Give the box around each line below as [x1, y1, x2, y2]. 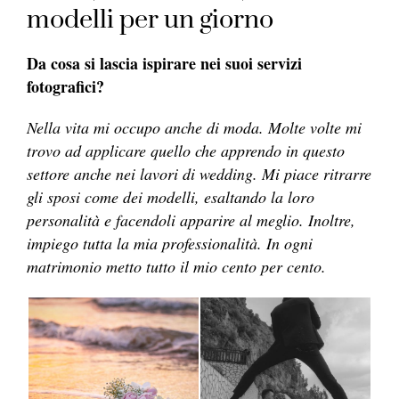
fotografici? [27, 75, 104, 99]
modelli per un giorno [27, 4, 273, 37]
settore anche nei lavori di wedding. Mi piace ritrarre [27, 163, 371, 185]
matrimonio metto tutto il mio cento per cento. [27, 256, 331, 278]
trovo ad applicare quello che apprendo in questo [27, 140, 345, 162]
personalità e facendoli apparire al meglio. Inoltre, [27, 209, 355, 232]
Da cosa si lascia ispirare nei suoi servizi [27, 52, 302, 76]
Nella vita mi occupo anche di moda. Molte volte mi [27, 117, 362, 139]
